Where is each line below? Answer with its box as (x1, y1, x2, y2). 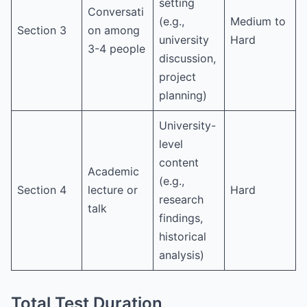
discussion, (159, 51, 216, 66)
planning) (159, 88, 207, 103)
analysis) (159, 248, 204, 262)
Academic (88, 164, 139, 179)
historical (159, 230, 206, 244)
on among (88, 23, 140, 38)
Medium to (230, 14, 286, 29)
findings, (159, 211, 203, 225)
